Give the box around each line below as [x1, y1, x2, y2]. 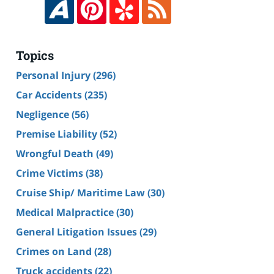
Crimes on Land [16, 244, 94, 258]
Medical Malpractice [16, 205, 116, 219]
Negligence [16, 107, 72, 121]
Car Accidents [16, 87, 84, 102]
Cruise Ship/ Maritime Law [16, 185, 147, 199]
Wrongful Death [16, 146, 96, 160]
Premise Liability [16, 127, 100, 141]
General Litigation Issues [16, 224, 139, 239]
